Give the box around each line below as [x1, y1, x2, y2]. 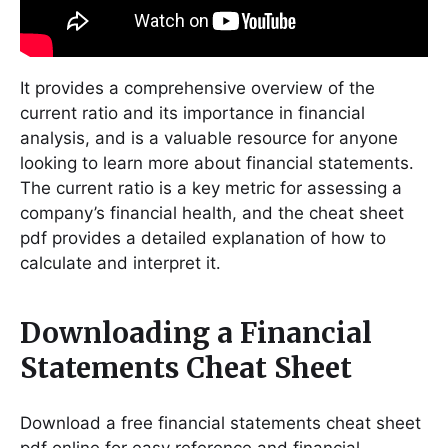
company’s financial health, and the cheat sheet [20, 203, 404, 224]
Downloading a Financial [20, 315, 372, 352]
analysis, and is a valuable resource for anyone [20, 128, 398, 149]
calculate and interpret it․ [20, 253, 221, 274]
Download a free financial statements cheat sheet [20, 413, 421, 434]
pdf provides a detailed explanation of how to [20, 228, 386, 249]
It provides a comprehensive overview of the [20, 78, 375, 99]
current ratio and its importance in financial [20, 103, 365, 124]
